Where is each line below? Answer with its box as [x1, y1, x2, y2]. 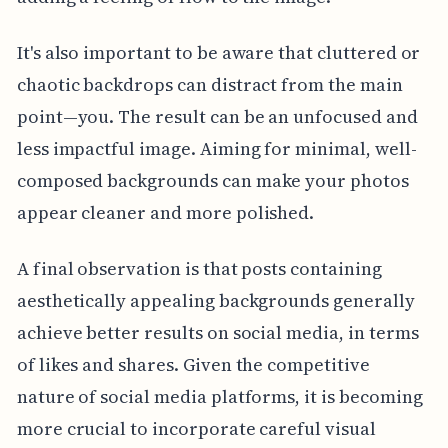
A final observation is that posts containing [16, 256, 382, 282]
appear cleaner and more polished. [16, 200, 315, 226]
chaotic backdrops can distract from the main [16, 72, 403, 98]
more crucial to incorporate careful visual [16, 416, 376, 442]
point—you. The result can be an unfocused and [16, 104, 418, 130]
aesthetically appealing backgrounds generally [16, 288, 415, 314]
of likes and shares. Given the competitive [16, 352, 370, 378]
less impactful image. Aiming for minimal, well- [16, 136, 417, 162]
